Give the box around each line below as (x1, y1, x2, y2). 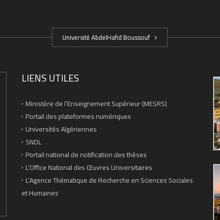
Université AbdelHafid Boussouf (62, 31, 153, 43)
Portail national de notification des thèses (26, 148, 147, 161)
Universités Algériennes (26, 122, 97, 136)
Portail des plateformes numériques (26, 110, 131, 123)
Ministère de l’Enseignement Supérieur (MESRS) (26, 97, 167, 110)
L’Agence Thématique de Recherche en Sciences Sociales (26, 173, 193, 187)
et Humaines (22, 186, 58, 199)
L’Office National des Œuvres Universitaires (26, 161, 152, 174)
